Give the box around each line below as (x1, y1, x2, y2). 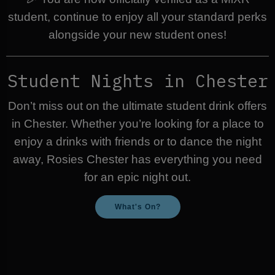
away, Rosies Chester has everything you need (13, 153, 262, 166)
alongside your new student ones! (48, 28, 227, 42)
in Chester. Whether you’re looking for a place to (11, 117, 264, 131)
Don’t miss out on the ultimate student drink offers (8, 99, 267, 113)
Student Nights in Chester (7, 69, 268, 93)
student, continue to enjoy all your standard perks (8, 10, 267, 24)
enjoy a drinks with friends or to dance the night (14, 135, 261, 149)
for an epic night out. (84, 171, 191, 184)
